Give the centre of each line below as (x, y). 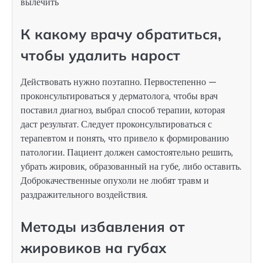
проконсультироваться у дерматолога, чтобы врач (119, 96)
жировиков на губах (94, 248)
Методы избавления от (103, 227)
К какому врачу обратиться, (121, 34)
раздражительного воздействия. (84, 195)
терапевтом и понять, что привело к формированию (125, 139)
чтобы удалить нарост (100, 55)
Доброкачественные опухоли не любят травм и (115, 181)
